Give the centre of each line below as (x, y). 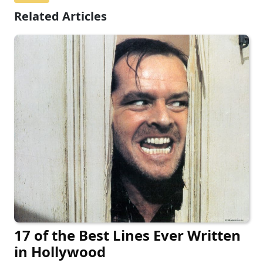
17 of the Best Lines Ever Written (127, 235)
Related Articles (60, 16)
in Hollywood (60, 251)
